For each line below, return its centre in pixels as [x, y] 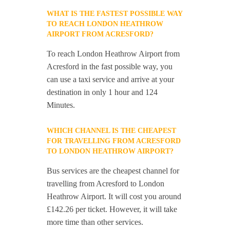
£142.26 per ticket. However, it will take [112, 209]
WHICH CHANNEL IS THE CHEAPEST [112, 131]
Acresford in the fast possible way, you [110, 66]
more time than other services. [95, 222]
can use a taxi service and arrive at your [111, 79]
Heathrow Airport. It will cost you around [114, 196]
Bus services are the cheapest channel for [113, 171]
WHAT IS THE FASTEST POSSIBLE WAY [115, 14]
